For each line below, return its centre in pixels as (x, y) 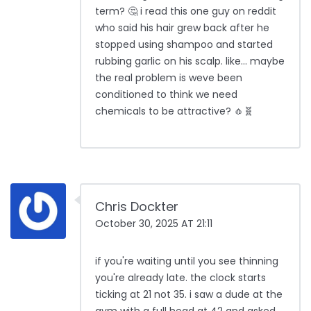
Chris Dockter (137, 207)
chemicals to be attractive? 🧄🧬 (174, 111)
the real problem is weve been (169, 78)
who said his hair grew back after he (182, 28)
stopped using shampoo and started (184, 45)
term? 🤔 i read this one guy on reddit (186, 11)
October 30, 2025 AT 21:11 (154, 224)
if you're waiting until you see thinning (187, 261)
